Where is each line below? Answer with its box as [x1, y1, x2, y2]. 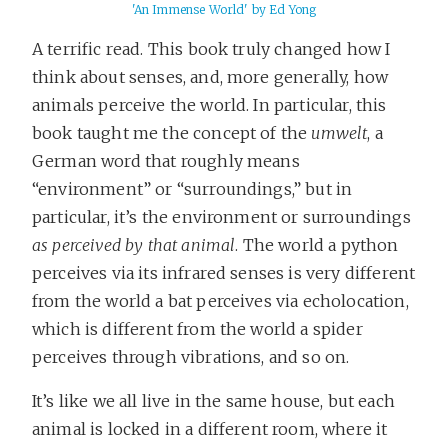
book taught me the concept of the [32, 122, 312, 143]
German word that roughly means [32, 150, 300, 171]
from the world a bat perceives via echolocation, [32, 290, 409, 311]
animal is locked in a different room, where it [32, 418, 388, 439]
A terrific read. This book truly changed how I [32, 38, 391, 59]
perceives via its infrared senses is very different [32, 262, 416, 283]
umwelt [311, 122, 368, 143]
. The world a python [235, 234, 399, 255]
